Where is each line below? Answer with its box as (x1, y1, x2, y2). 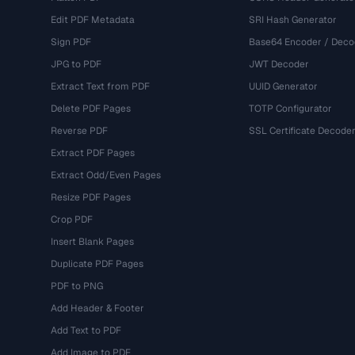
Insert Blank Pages (51, 235, 134, 248)
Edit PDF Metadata (51, 13, 135, 26)
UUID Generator (248, 80, 318, 93)
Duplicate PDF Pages (51, 258, 143, 270)
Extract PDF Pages (51, 147, 135, 159)
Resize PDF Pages (51, 191, 131, 204)
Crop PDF (51, 213, 93, 226)
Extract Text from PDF (51, 80, 150, 93)
